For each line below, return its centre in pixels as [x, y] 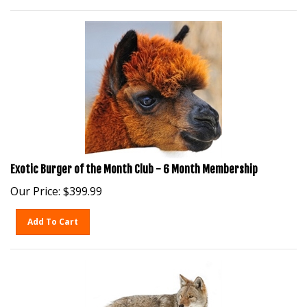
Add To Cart [53, 215]
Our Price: [35, 184]
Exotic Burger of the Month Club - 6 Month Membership [134, 162]
